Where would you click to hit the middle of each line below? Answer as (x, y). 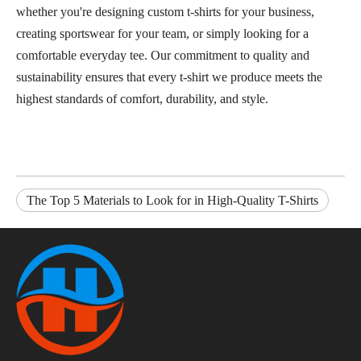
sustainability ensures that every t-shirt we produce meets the (169, 77)
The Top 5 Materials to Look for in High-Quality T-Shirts (172, 200)
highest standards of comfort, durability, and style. (142, 98)
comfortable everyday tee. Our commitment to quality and (163, 55)
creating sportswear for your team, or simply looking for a (162, 33)
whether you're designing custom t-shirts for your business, (165, 11)
